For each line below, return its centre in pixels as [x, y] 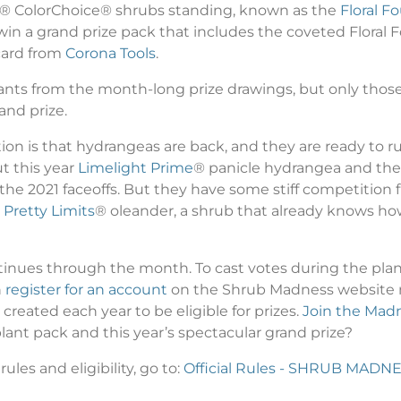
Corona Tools [111, 53]
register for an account [86, 289]
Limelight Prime [136, 167]
